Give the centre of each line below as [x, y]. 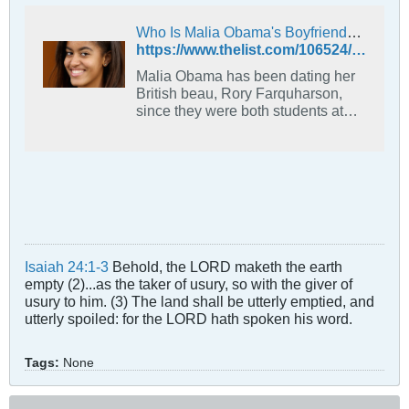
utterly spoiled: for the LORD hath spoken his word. [189, 318]
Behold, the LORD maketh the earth [225, 266]
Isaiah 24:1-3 [67, 266]
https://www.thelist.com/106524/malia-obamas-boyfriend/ [359, 49]
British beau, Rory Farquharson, [239, 93]
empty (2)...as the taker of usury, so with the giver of [189, 283]
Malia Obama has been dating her [246, 75]
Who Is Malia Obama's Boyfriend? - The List [354, 31]
